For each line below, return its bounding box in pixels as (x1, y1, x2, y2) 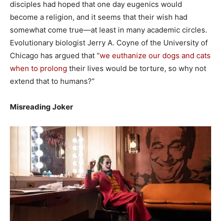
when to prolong (10, 63, 67, 73)
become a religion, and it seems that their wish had (10, 12, 187, 22)
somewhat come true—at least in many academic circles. (10, 25, 207, 35)
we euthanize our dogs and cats (100, 50, 211, 60)
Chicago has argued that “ (10, 50, 100, 60)
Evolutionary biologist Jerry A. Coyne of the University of (10, 37, 208, 47)
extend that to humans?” (10, 76, 95, 86)
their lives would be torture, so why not (67, 63, 206, 73)
